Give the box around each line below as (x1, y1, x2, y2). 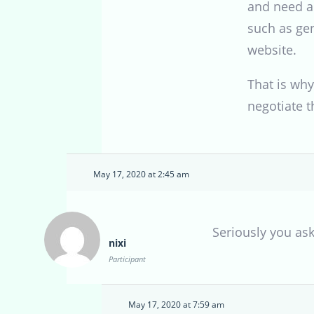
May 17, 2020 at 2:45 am (93, 168, 189, 180)
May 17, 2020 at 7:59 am (128, 298, 224, 310)
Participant (109, 253, 146, 264)
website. (247, 41, 296, 58)
